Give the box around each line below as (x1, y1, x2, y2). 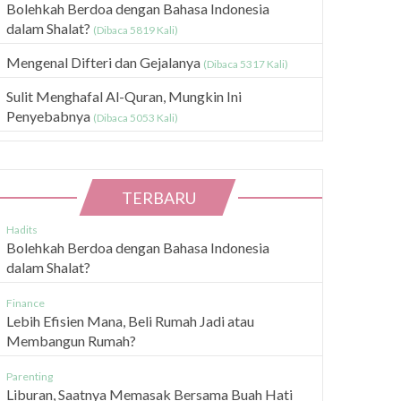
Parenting (6, 370, 53, 384)
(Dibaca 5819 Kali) (93, 22, 178, 37)
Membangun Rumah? (6, 332, 136, 350)
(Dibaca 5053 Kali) (93, 110, 178, 124)
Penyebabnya (6, 107, 93, 124)
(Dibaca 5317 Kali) (203, 56, 288, 71)
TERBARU (122, 188, 196, 209)
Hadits (6, 223, 38, 237)
